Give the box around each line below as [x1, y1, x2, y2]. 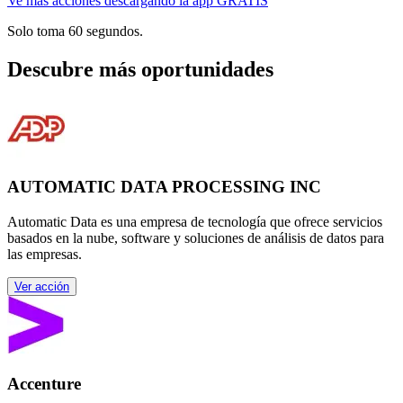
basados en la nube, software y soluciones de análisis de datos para [7, 229, 384, 246]
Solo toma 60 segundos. [7, 22, 143, 39]
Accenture [7, 373, 81, 393]
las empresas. [7, 246, 82, 262]
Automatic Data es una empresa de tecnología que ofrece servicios [7, 213, 382, 229]
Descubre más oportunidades [7, 57, 273, 81]
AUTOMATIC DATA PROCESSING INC [7, 177, 321, 197]
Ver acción [14, 279, 69, 293]
